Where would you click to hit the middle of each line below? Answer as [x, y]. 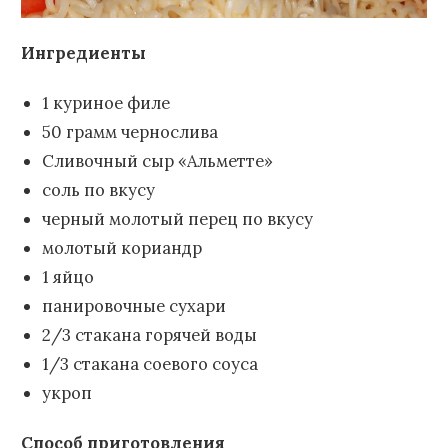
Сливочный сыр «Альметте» [157, 160]
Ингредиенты [83, 52]
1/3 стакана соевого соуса [149, 363]
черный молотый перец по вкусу [177, 218]
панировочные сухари [133, 305]
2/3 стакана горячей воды [149, 334]
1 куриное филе [105, 102]
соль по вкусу [98, 189]
